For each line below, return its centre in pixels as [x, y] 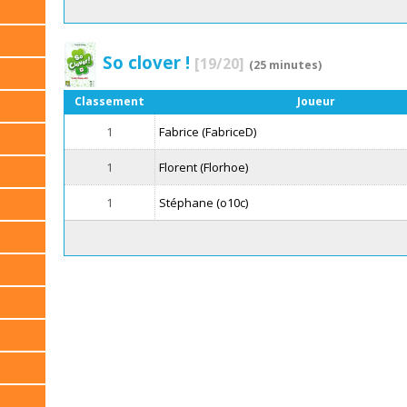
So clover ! [148, 62]
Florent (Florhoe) [204, 168]
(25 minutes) [285, 65]
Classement [110, 102]
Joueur [316, 102]
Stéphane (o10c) [204, 203]
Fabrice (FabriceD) [208, 132]
